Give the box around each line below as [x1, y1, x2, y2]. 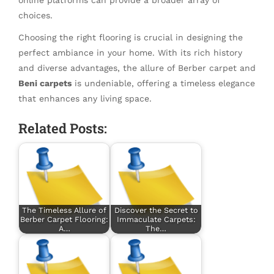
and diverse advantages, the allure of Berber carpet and [18, 62, 256, 73]
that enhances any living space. [18, 93, 152, 103]
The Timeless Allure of [22, 206, 106, 215]
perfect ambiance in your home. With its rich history [18, 47, 242, 57]
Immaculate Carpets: [116, 215, 196, 224]
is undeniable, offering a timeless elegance [72, 78, 255, 88]
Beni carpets [18, 78, 72, 88]
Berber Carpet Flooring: [20, 215, 108, 224]
